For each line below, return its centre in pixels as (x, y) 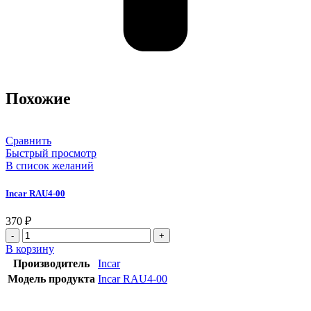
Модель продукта (51, 279)
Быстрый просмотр (51, 153)
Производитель (51, 263)
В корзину (30, 249)
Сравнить (28, 140)
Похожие (38, 98)
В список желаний (50, 165)
